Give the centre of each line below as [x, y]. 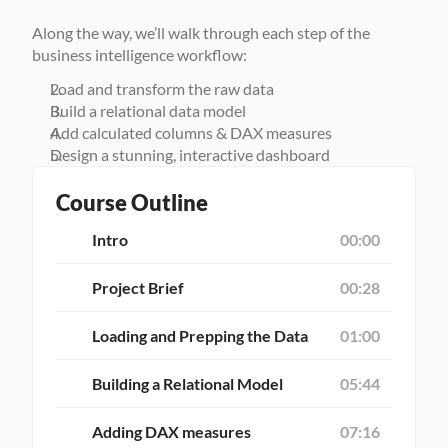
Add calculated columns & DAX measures [191, 132]
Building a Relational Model [187, 383]
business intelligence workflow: [139, 54]
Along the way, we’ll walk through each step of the [201, 32]
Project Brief [138, 287]
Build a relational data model [148, 110]
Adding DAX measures [171, 431]
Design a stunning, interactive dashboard [190, 154]
